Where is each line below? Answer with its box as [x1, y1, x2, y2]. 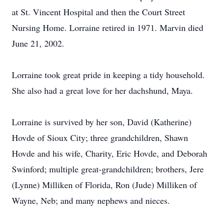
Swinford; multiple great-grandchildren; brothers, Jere [12, 163, 204, 175]
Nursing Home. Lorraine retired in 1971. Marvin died [12, 22, 203, 33]
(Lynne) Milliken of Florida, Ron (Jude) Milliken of [12, 179, 197, 191]
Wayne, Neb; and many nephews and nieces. [12, 194, 170, 206]
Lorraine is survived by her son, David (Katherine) [12, 116, 192, 128]
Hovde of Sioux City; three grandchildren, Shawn [12, 132, 188, 143]
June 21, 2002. [12, 37, 64, 49]
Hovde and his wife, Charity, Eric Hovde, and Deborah [12, 147, 207, 159]
